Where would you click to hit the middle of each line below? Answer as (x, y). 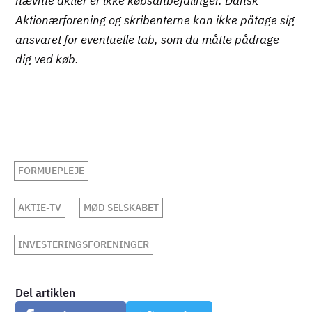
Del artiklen (46, 293)
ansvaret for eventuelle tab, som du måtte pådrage (148, 40)
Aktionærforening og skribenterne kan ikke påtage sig (155, 21)
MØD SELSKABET (122, 208)
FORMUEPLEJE (52, 171)
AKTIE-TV (40, 208)
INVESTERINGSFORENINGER (84, 245)
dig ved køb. (47, 60)
